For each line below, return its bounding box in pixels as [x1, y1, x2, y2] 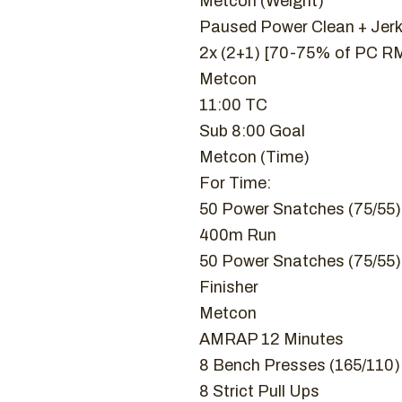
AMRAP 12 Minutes [199, 330, 344, 348]
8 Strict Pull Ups [199, 382, 319, 400]
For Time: [199, 174, 271, 192]
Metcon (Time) [199, 148, 310, 166]
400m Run [199, 226, 276, 244]
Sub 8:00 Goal [199, 122, 305, 140]
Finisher [199, 278, 258, 296]
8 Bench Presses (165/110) [199, 356, 400, 374]
